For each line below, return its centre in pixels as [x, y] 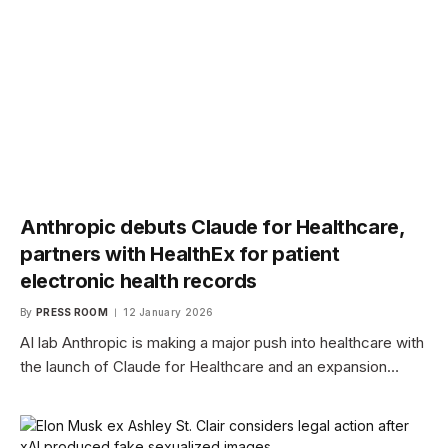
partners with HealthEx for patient [180, 254]
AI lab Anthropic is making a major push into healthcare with [222, 343]
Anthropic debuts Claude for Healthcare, [212, 227]
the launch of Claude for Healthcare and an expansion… [209, 367]
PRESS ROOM [71, 312]
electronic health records [139, 281]
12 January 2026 [168, 312]
